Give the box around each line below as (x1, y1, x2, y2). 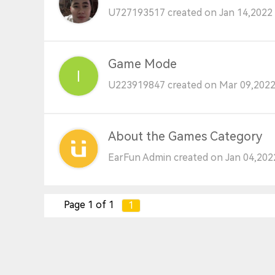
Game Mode (108, 56, 177, 71)
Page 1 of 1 (64, 199, 114, 211)
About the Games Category (108, 129, 262, 144)
